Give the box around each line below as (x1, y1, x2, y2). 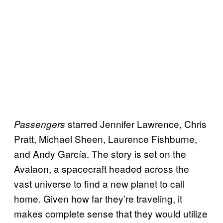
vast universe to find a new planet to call (14, 177, 185, 191)
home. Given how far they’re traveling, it (14, 192, 182, 206)
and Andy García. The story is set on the (14, 147, 186, 161)
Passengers (14, 117, 68, 131)
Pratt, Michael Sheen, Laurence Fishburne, (14, 132, 197, 146)
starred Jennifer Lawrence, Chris (68, 117, 207, 131)
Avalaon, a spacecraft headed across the (14, 162, 189, 176)
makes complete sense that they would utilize (14, 207, 208, 221)
